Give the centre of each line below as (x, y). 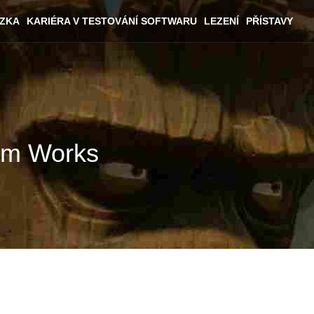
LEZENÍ (221, 21)
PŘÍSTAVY (269, 21)
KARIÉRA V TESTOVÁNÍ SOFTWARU (112, 21)
